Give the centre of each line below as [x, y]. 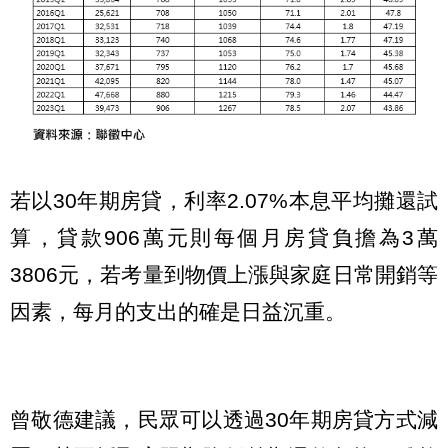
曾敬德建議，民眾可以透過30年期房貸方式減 [224, 420]
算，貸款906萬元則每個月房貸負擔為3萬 [224, 237]
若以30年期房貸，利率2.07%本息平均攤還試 [224, 200]
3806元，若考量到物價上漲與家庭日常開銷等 [224, 274]
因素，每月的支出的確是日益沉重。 [178, 311]
